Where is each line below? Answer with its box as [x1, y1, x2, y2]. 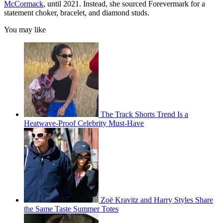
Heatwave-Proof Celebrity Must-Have [24, 119, 144, 128]
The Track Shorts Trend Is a [101, 110, 188, 119]
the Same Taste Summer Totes [24, 205, 118, 214]
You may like [4, 25, 46, 34]
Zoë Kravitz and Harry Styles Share [101, 196, 213, 205]
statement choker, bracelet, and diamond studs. [4, 8, 149, 17]
